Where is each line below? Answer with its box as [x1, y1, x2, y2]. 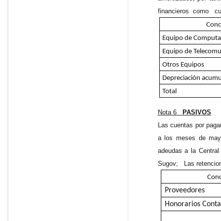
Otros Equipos [162, 61, 204, 69]
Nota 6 [157, 109, 183, 116]
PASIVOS [182, 109, 211, 116]
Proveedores [164, 186, 205, 195]
